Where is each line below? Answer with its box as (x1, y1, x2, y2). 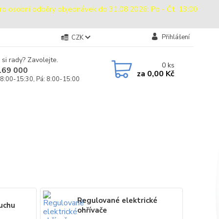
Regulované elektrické (77, 195, 158, 205)
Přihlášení (161, 33, 190, 42)
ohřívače (77, 205, 108, 215)
